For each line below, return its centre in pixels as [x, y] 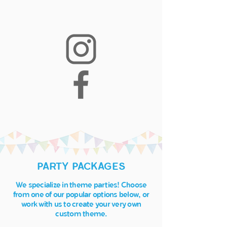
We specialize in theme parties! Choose [81, 185]
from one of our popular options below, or [81, 195]
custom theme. [81, 214]
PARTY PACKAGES [81, 167]
